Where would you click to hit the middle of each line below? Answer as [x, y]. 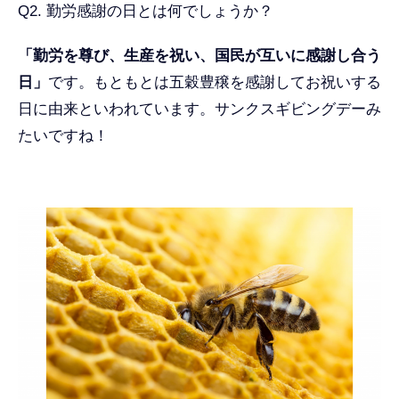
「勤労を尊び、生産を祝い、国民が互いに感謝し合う [199, 56]
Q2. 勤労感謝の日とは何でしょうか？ [146, 11]
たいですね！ [71, 136]
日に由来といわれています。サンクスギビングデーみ [199, 109]
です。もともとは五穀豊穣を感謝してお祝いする [215, 82]
